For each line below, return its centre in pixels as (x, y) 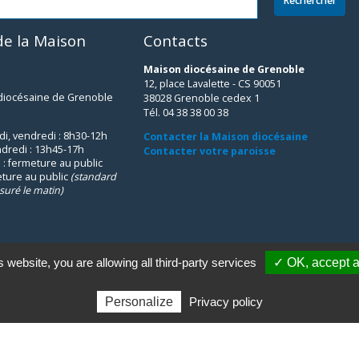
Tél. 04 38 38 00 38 (186, 113)
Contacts (175, 40)
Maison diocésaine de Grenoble (224, 70)
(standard (93, 176)
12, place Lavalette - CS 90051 (212, 84)
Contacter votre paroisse (209, 151)
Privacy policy (226, 302)
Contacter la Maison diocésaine (225, 136)
